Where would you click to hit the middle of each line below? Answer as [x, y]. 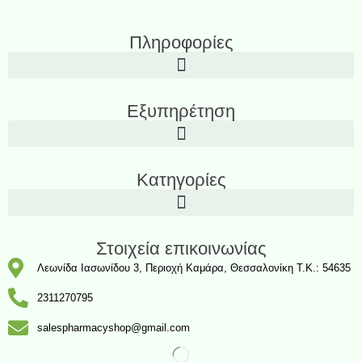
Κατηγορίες [181, 180]
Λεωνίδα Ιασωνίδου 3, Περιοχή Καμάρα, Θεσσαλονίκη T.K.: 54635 [194, 267]
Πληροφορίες [181, 43]
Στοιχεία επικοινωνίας [181, 249]
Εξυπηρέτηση [181, 112]
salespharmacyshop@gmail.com [114, 327]
